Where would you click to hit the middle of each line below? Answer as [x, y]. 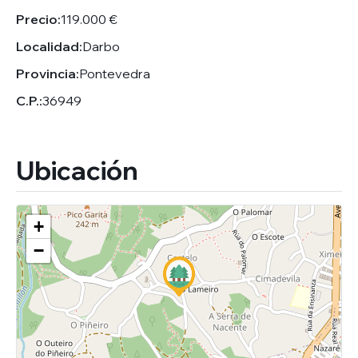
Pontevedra [115, 73]
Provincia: [48, 73]
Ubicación [77, 170]
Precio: [38, 19]
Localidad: [49, 46]
